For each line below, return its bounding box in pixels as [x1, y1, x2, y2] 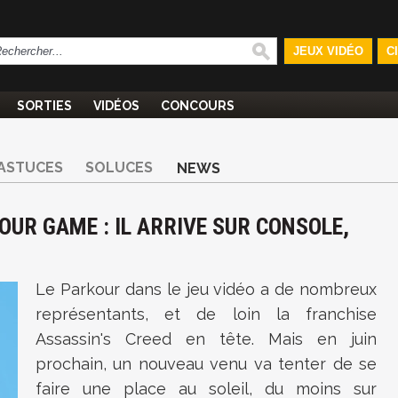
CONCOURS [161, 99, 235, 113]
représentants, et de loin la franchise [36, 305, 377, 323]
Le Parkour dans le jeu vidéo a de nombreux [36, 280, 377, 298]
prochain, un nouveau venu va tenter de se [36, 354, 377, 373]
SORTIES [17, 99, 72, 113]
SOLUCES [85, 159, 153, 176]
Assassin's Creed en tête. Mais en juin [36, 330, 377, 348]
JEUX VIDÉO [292, 44, 363, 58]
